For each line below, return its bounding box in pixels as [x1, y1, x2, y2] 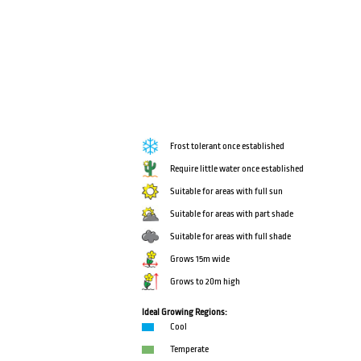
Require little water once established [170, 164, 305, 175]
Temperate [170, 344, 210, 355]
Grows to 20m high [170, 276, 241, 288]
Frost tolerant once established [170, 141, 285, 152]
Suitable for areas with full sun [170, 186, 284, 197]
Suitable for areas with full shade [170, 231, 292, 243]
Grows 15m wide [170, 254, 230, 265]
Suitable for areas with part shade [170, 209, 294, 220]
